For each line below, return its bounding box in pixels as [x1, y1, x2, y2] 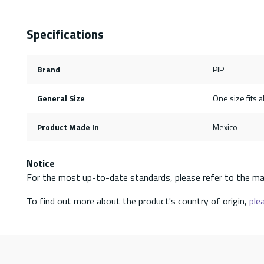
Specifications [27, 24, 104, 44]
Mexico [212, 120, 237, 133]
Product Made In [37, 120, 99, 133]
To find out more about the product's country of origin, [27, 193, 249, 208]
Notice [27, 156, 55, 170]
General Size [37, 91, 85, 104]
